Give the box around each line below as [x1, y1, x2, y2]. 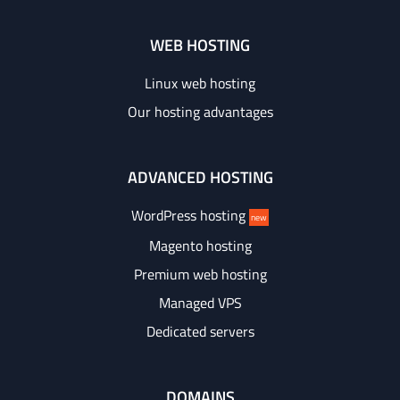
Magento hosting [148, 235, 252, 256]
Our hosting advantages [127, 101, 273, 122]
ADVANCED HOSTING [127, 165, 273, 189]
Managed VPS [158, 292, 242, 313]
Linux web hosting [145, 72, 255, 94]
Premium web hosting [133, 263, 267, 285]
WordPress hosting [131, 204, 249, 226]
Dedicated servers [146, 321, 254, 342]
